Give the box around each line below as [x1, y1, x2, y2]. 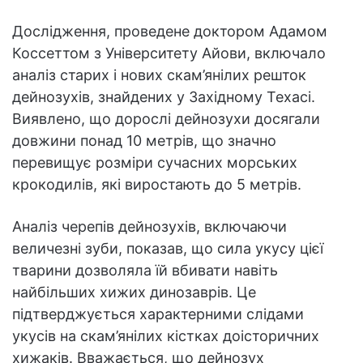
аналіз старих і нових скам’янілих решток [12, 66, 306, 84]
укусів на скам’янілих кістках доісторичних [12, 327, 319, 345]
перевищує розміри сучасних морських [12, 154, 297, 172]
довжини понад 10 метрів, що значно [12, 132, 276, 150]
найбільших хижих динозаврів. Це [12, 284, 256, 301]
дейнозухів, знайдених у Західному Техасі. [12, 88, 315, 106]
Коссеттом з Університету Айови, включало [12, 45, 326, 62]
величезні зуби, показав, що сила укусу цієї [12, 240, 323, 258]
